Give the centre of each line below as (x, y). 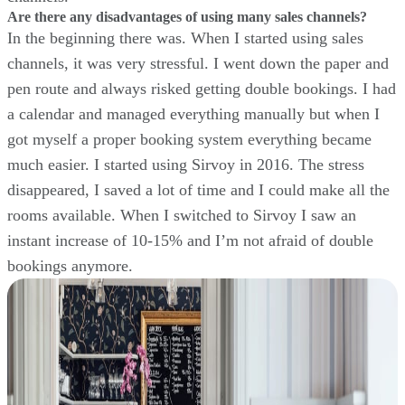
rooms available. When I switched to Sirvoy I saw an (182, 215)
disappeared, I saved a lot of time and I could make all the (198, 189)
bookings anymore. (70, 265)
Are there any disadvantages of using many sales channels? (187, 16)
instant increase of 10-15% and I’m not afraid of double (190, 240)
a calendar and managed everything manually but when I (193, 113)
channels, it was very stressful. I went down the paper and (198, 63)
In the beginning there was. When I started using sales (185, 38)
